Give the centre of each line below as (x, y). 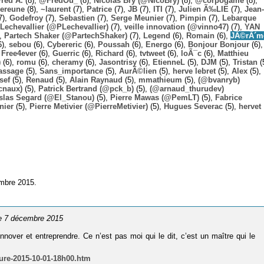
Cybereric (65, 44)
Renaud (40, 80)
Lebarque (239, 18)
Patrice (99, 9)
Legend (157, 35)
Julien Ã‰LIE (204, 9)
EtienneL (169, 62)
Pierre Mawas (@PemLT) (155, 97)
